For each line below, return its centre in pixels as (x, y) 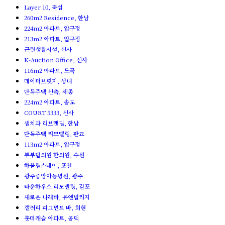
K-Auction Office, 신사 (56, 60)
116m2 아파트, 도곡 (49, 70)
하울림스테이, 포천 (48, 165)
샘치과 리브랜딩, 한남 (51, 123)
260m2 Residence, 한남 (57, 18)
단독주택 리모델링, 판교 (54, 134)
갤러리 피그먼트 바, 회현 (55, 207)
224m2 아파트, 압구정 (52, 28)
